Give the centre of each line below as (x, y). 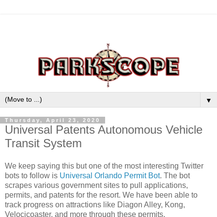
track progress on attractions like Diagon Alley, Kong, (95, 205)
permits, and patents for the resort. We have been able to (101, 195)
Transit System (43, 143)
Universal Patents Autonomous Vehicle (104, 129)
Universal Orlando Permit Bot (110, 176)
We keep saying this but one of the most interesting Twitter (104, 166)
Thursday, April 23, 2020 (53, 120)
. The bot (175, 176)
